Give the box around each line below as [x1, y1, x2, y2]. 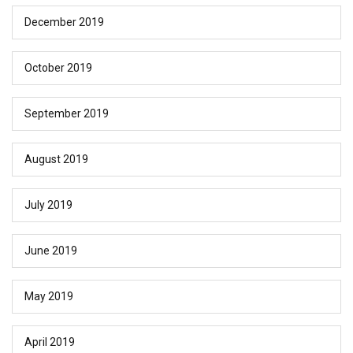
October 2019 [24, 61, 92, 75]
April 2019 [24, 336, 75, 349]
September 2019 [24, 107, 109, 121]
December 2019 [24, 16, 104, 29]
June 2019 [24, 244, 77, 258]
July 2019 [24, 199, 72, 212]
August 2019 [24, 153, 88, 166]
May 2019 [24, 290, 73, 303]
